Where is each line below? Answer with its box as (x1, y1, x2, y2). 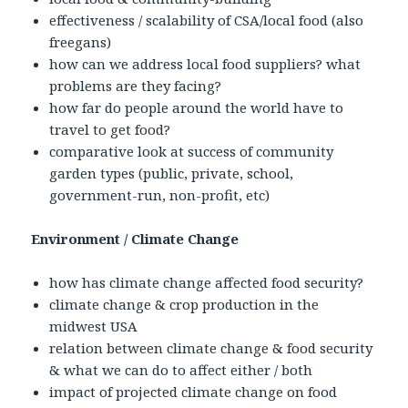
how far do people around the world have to (49, 97, 344, 117)
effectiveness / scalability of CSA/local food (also (49, 10, 364, 29)
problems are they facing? (49, 76, 222, 95)
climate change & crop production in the (49, 294, 320, 313)
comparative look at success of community (49, 141, 334, 160)
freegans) (49, 32, 112, 51)
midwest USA (49, 316, 138, 335)
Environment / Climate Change (31, 229, 240, 248)
